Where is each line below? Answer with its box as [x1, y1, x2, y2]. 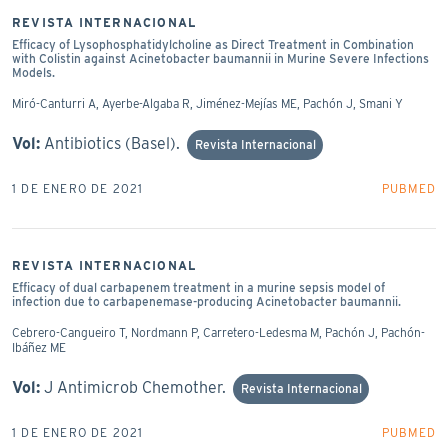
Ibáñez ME [12, 339, 66, 355]
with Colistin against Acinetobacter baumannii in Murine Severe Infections [12, 50, 429, 66]
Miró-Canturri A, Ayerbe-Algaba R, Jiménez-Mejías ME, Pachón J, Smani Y [12, 95, 403, 111]
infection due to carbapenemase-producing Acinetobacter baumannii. [12, 293, 401, 309]
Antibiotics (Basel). [44, 133, 184, 153]
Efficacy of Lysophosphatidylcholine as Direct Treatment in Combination [12, 36, 414, 52]
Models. [12, 64, 55, 80]
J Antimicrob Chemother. [44, 377, 230, 397]
